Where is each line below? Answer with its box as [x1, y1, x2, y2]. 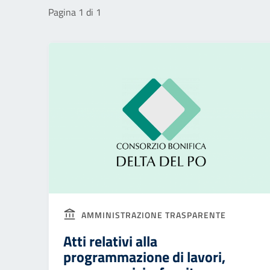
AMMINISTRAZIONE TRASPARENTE [79, 209, 226, 221]
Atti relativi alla [63, 230, 157, 252]
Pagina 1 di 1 [48, 5, 101, 19]
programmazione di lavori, [63, 246, 225, 268]
